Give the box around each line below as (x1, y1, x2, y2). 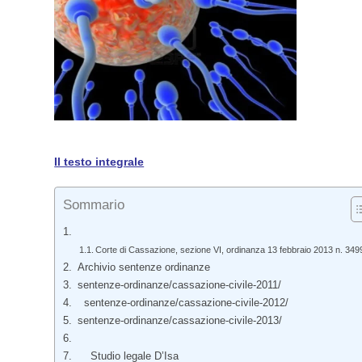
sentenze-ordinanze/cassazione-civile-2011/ (74, 279, 281, 291)
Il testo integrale (54, 154, 145, 168)
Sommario (63, 196, 125, 213)
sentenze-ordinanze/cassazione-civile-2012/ (74, 297, 292, 309)
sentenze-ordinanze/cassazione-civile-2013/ (74, 314, 282, 326)
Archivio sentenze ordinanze (74, 261, 210, 273)
